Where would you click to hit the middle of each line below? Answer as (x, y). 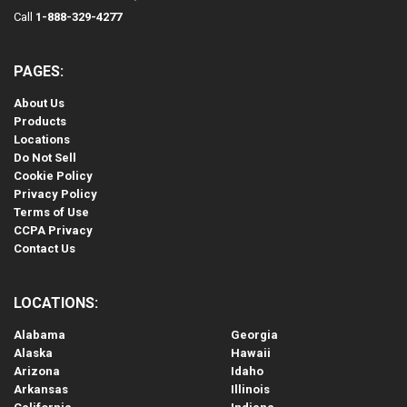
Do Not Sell (45, 158)
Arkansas (41, 390)
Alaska (33, 353)
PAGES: (39, 72)
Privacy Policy (55, 194)
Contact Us (45, 249)
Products (40, 122)
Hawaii (251, 353)
